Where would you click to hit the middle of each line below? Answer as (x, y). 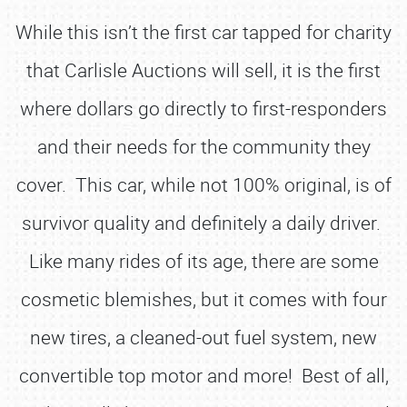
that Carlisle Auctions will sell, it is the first (203, 70)
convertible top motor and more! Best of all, (203, 375)
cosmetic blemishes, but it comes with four (203, 299)
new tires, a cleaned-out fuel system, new (203, 337)
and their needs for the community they (203, 146)
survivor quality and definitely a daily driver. (203, 223)
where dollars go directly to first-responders (203, 108)
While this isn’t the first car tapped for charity (203, 32)
